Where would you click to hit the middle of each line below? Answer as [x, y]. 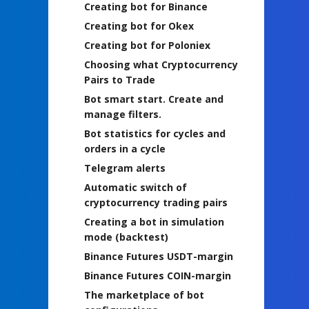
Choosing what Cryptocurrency [161, 64]
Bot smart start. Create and [154, 99]
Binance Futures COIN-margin [158, 275]
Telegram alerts [125, 168]
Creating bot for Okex [139, 26]
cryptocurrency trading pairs [156, 202]
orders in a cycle [125, 148]
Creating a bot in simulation [154, 221]
